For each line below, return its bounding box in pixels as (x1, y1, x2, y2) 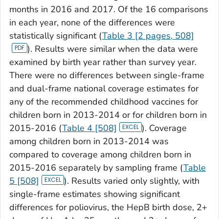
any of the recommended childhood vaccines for (9, 95, 198, 108)
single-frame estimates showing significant (9, 188, 180, 200)
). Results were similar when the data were (27, 43, 198, 55)
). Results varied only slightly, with (64, 175, 199, 187)
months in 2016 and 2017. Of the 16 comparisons (9, 3, 208, 15)
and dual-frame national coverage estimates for (9, 82, 198, 94)
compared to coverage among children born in (9, 148, 191, 160)
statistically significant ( (9, 29, 102, 42)
